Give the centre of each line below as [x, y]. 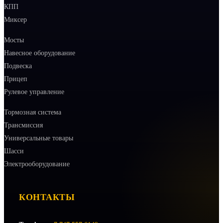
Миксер [15, 19]
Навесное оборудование [40, 53]
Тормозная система [33, 112]
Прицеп [16, 79]
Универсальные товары [39, 138]
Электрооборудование [37, 164]
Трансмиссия [23, 125]
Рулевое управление [34, 92]
